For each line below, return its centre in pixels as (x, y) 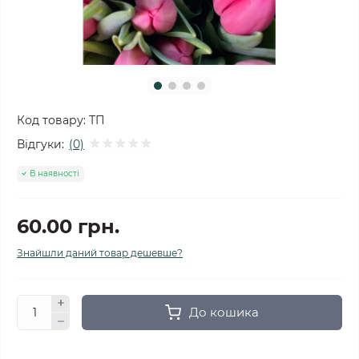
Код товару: (51, 120)
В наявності (54, 173)
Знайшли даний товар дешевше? (100, 252)
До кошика (224, 312)
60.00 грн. (68, 226)
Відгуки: (40, 144)
